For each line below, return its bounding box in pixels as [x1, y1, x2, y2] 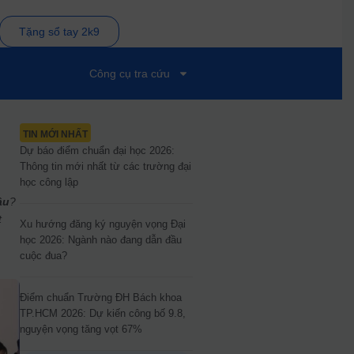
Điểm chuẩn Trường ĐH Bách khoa [19, 292, 182, 303]
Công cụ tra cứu [89, 67, 170, 80]
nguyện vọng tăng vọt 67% [19, 323, 142, 335]
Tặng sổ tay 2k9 [18, 25, 100, 38]
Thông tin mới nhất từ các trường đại [19, 160, 191, 172]
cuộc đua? [19, 250, 67, 262]
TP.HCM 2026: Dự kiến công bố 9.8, [19, 307, 186, 319]
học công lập [19, 176, 78, 188]
